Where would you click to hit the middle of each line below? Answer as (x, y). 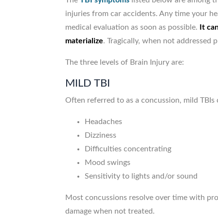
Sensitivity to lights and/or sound (141, 176)
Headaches (104, 122)
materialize (84, 41)
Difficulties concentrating (128, 149)
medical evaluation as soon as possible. (133, 27)
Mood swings (108, 163)
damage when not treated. (110, 211)
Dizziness (101, 136)
